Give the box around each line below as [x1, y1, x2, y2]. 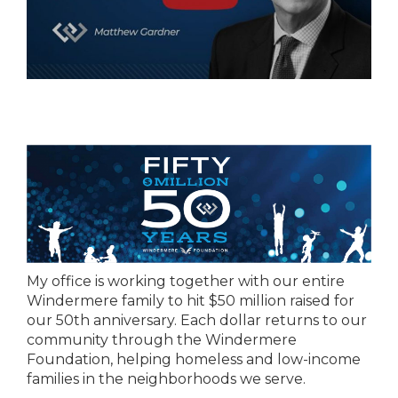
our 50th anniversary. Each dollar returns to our [27, 311, 367, 329]
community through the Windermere [27, 330, 297, 348]
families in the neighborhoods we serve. [27, 370, 306, 387]
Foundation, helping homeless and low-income [27, 350, 361, 368]
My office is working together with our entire [27, 272, 345, 290]
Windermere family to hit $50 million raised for [27, 291, 354, 309]
